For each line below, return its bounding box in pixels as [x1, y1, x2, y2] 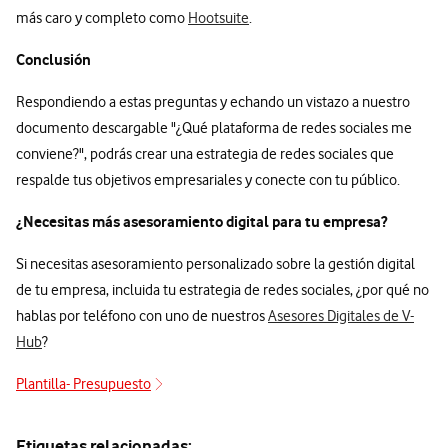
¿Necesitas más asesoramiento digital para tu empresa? [16, 212, 387, 232]
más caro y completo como [16, 9, 188, 28]
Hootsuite [188, 9, 249, 28]
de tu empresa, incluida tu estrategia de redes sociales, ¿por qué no [16, 281, 429, 300]
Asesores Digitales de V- [268, 307, 414, 326]
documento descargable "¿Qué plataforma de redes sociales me [16, 119, 412, 138]
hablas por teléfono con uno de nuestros [16, 307, 268, 326]
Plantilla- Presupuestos [165, 386, 306, 405]
